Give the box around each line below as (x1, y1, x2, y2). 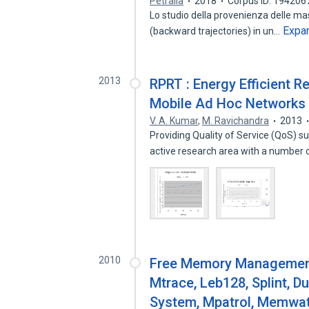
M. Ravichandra (202, 115, 270, 126)
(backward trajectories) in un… (150, 26, 283, 37)
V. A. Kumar (150, 115, 199, 126)
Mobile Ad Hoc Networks (150, 95, 306, 112)
